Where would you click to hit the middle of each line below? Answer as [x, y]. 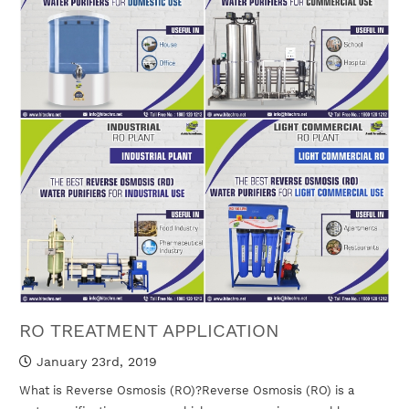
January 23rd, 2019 [95, 361]
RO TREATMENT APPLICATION [150, 330]
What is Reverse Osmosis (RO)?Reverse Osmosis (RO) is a [187, 390]
